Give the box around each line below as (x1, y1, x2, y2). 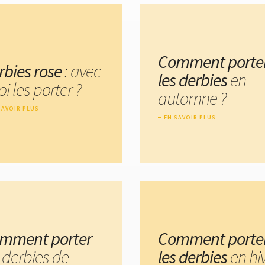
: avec (62, 59, 101, 82)
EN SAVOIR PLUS (164, 114, 216, 122)
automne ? (158, 87, 226, 110)
